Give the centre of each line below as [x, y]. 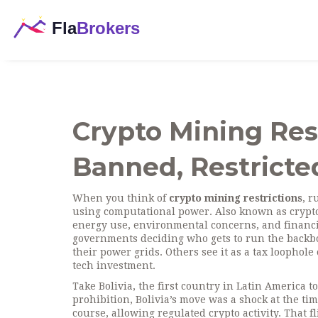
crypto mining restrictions [236, 198]
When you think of [121, 198]
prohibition [101, 300]
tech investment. [114, 265]
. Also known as [250, 212]
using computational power [141, 212]
